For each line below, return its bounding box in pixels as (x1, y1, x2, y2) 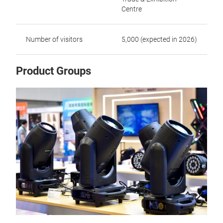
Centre (121, 5, 142, 13)
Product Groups (16, 65, 91, 77)
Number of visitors (26, 35, 83, 43)
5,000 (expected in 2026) (121, 35, 197, 43)
